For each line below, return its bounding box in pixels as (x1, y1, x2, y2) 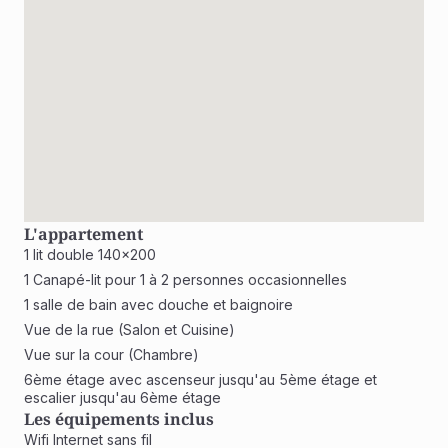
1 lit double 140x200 (24, 246, 156, 263)
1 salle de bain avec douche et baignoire (24, 296, 293, 313)
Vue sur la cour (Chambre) (24, 346, 199, 363)
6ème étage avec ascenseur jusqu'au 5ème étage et (24, 371, 377, 388)
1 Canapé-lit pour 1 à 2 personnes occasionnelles (24, 271, 347, 288)
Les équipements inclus (24, 408, 214, 430)
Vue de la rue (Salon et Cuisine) (24, 321, 235, 338)
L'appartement (24, 223, 143, 245)
